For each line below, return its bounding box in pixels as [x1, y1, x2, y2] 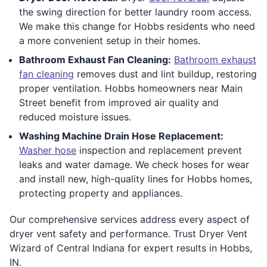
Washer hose [19, 144, 76, 156]
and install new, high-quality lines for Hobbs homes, [19, 172, 252, 185]
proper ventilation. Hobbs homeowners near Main [19, 82, 243, 94]
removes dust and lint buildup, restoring [74, 67, 257, 80]
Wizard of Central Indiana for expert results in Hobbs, [10, 241, 252, 254]
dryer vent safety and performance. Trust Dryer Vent [10, 227, 247, 240]
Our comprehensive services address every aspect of [10, 213, 250, 225]
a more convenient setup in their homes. [19, 34, 200, 46]
